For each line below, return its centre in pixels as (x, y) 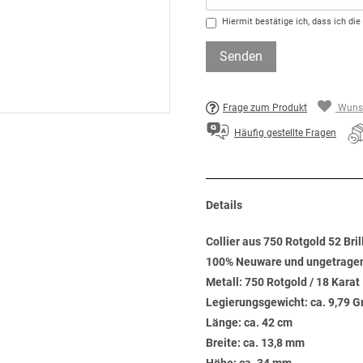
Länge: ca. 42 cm (249, 322)
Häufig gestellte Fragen (285, 133)
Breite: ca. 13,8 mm (255, 343)
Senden (241, 56)
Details (224, 205)
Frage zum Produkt (265, 108)
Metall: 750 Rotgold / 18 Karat (283, 282)
